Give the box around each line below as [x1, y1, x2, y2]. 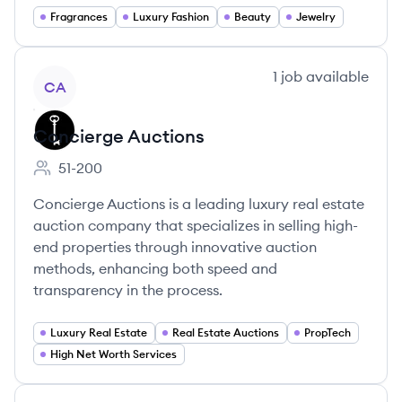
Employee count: [32, 168, 144, 187]
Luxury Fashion [133, 10, 209, 23]
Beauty [234, 10, 271, 23]
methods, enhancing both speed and [33, 259, 277, 277]
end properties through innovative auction [33, 238, 317, 256]
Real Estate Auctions [172, 326, 279, 339]
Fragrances [50, 10, 108, 23]
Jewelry [296, 10, 336, 23]
